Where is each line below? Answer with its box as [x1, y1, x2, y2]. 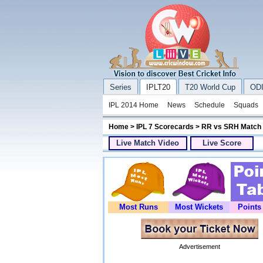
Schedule [194, 101, 225, 109]
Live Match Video [116, 139, 179, 147]
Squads [233, 101, 258, 109]
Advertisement [178, 243, 220, 250]
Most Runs [119, 203, 158, 211]
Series [109, 83, 131, 92]
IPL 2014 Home [108, 101, 159, 109]
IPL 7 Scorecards [136, 123, 194, 131]
